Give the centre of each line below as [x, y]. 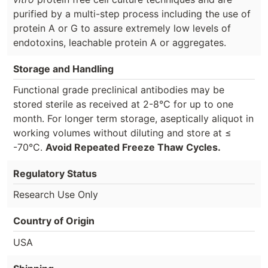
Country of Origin [54, 220]
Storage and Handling [63, 68]
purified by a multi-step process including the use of [132, 13]
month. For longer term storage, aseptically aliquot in [133, 118]
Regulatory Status [55, 173]
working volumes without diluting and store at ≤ [122, 133]
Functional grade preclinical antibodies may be [119, 89]
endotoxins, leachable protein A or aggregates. [120, 42]
